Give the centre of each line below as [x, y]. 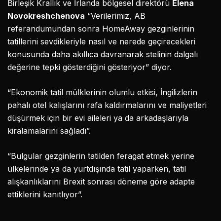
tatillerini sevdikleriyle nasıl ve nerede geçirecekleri [101, 42]
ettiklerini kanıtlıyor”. [45, 195]
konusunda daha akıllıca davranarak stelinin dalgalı [103, 55]
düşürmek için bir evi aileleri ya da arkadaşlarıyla [98, 118]
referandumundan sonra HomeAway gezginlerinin [101, 29]
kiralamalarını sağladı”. [49, 131]
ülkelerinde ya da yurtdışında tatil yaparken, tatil [97, 169]
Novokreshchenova [46, 16]
